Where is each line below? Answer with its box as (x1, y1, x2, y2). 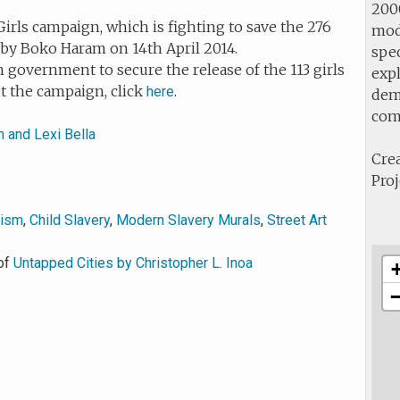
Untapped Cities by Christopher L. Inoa (13, 254, 254, 271)
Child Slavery (29, 212, 111, 229)
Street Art (267, 212, 328, 229)
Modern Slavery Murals (116, 212, 262, 229)
